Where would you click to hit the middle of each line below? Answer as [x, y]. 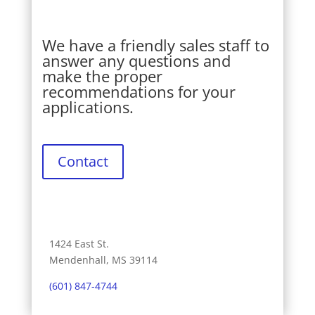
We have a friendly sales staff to [155, 45]
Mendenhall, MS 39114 [103, 260]
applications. [88, 107]
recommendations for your [139, 92]
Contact [83, 162]
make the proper [102, 76]
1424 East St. [79, 244]
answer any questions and [136, 61]
